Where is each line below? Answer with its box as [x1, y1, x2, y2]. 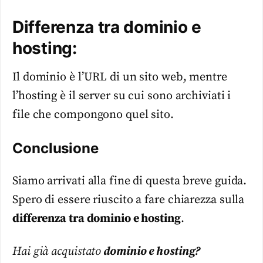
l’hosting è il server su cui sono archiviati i [12, 89, 231, 104]
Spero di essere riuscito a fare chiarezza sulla [12, 193, 245, 208]
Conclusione [12, 139, 99, 157]
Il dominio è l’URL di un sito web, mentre [12, 70, 227, 85]
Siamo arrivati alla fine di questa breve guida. [12, 174, 247, 189]
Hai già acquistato [12, 244, 102, 259]
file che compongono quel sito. [12, 107, 174, 123]
